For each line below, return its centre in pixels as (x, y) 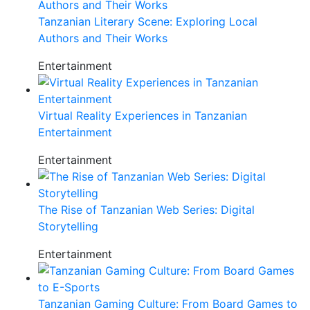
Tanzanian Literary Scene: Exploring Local (148, 21)
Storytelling (68, 226)
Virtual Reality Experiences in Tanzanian (143, 115)
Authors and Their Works (103, 38)
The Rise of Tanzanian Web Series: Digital (146, 209)
